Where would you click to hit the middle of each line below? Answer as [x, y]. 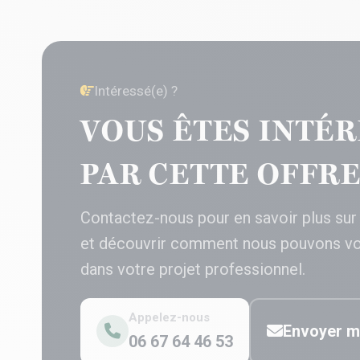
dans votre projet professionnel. [193, 269]
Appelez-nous [169, 317]
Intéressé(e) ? [136, 90]
